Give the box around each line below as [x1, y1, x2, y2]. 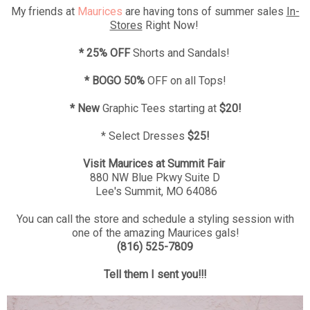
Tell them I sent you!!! [104, 267, 206, 281]
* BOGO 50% [84, 73, 145, 87]
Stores [109, 18, 143, 32]
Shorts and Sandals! [129, 46, 232, 60]
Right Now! [142, 18, 201, 32]
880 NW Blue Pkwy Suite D [90, 170, 220, 184]
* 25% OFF [78, 46, 130, 60]
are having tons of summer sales [122, 4, 286, 18]
